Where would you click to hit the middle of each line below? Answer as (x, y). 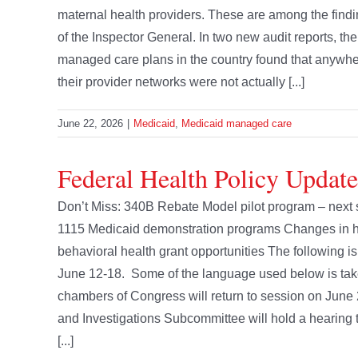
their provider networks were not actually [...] (181, 82)
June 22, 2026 (90, 124)
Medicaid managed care (237, 124)
